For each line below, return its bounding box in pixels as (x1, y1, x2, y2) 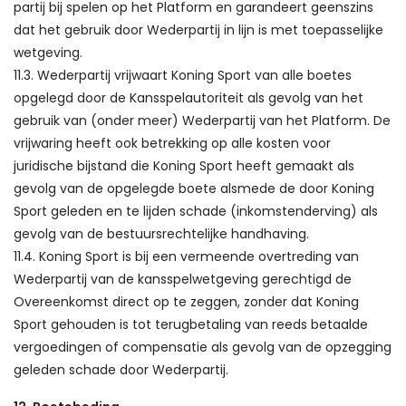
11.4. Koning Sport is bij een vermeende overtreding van (14, 247, 359, 266)
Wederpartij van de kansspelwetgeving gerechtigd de (14, 270, 352, 288)
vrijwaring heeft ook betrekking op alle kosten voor (14, 134, 331, 152)
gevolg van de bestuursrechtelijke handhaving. (14, 225, 309, 243)
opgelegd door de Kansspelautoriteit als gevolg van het (14, 89, 363, 107)
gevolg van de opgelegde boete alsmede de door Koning (14, 179, 374, 198)
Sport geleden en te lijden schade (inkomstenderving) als (14, 202, 378, 220)
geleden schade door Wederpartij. (14, 361, 228, 379)
